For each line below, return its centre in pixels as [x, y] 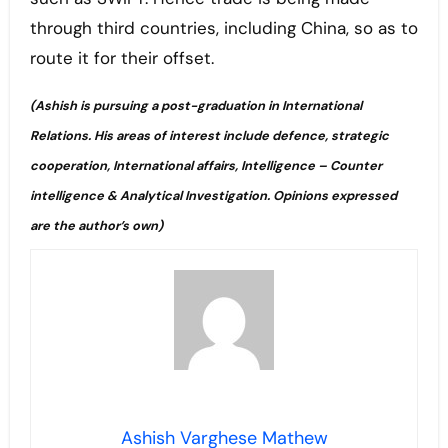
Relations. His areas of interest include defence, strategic [209, 136]
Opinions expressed [334, 196]
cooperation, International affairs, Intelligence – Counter [205, 166]
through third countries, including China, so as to [223, 28]
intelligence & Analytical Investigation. [149, 196]
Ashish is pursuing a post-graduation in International [198, 106]
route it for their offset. [121, 58]
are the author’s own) [96, 226]
